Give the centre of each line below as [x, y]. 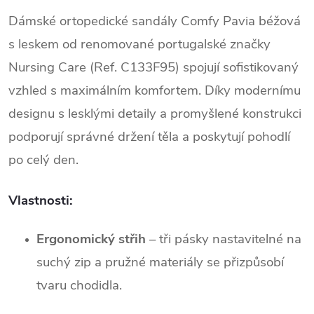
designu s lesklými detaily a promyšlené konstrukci [155, 113]
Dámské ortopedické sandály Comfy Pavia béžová [155, 21]
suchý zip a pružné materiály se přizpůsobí [160, 262]
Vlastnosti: [41, 200]
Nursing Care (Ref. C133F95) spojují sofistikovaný [153, 67]
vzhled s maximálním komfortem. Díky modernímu [155, 90]
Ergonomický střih [91, 239]
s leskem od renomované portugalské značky [139, 44]
